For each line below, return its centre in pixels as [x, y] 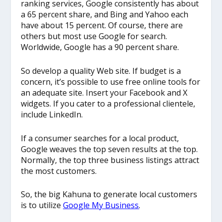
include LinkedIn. [52, 114]
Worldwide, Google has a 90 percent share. [100, 47]
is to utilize [42, 205]
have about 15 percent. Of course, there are [102, 26]
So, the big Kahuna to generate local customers [109, 194]
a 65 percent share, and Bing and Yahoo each [105, 15]
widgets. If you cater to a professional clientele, [108, 103]
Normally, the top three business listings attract [110, 160]
